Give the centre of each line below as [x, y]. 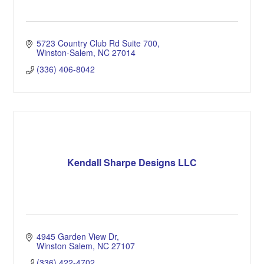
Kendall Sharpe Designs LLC [132, 163]
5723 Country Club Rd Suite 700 [97, 43]
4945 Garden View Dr [76, 236]
